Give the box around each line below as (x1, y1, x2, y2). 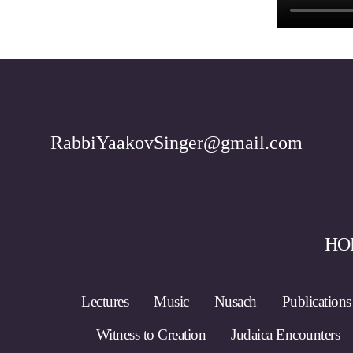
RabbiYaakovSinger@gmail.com (50, 132, 303, 153)
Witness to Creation (95, 326, 206, 343)
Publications (281, 293, 351, 310)
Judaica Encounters (231, 326, 340, 343)
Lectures (81, 293, 129, 310)
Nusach (214, 293, 257, 310)
